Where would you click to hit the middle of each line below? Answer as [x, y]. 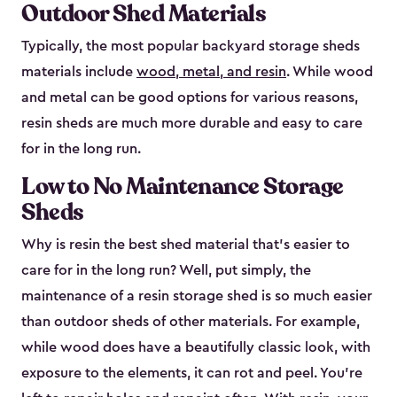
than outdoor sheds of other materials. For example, [191, 322]
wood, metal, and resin [211, 72]
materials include [79, 72]
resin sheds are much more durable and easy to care [192, 124]
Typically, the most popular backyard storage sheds [191, 47]
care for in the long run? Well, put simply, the [166, 271]
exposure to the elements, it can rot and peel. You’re [192, 374]
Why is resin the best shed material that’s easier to [186, 245]
